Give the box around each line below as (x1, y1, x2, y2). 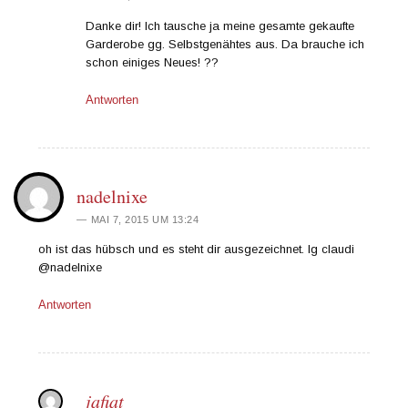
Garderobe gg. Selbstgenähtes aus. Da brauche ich (86, 36, 365, 51)
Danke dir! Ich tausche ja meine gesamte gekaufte (86, 18, 355, 33)
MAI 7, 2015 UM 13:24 (90, 213, 199, 225)
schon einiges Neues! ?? (86, 55, 219, 69)
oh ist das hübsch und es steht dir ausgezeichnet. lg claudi (38, 241, 355, 256)
